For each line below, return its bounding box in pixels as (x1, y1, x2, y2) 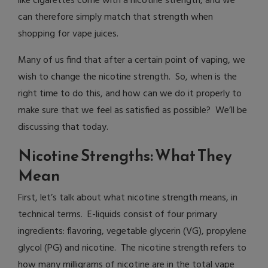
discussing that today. (18, 120, 108, 136)
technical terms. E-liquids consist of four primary (18, 207, 217, 223)
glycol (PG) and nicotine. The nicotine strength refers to (18, 240, 246, 257)
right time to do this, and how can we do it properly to (18, 86, 242, 102)
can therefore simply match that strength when (18, 10, 213, 26)
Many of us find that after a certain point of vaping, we (18, 53, 245, 69)
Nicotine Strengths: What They (18, 144, 232, 167)
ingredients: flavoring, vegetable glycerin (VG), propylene (18, 224, 246, 240)
